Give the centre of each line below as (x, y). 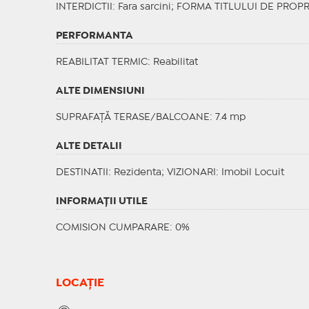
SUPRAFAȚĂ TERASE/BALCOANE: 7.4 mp (150, 118)
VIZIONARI (191, 173)
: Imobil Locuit (250, 173)
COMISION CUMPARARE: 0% (122, 228)
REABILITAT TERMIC (101, 62)
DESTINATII (82, 173)
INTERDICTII (84, 7)
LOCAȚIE (80, 283)
